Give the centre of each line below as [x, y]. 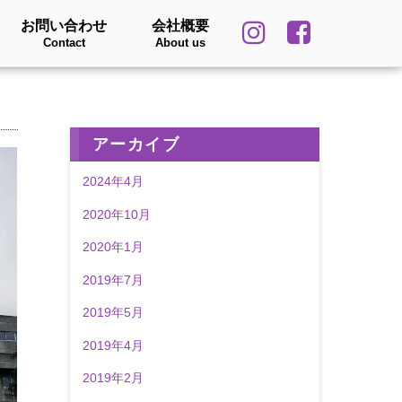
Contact [64, 43]
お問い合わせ [64, 26]
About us [180, 43]
